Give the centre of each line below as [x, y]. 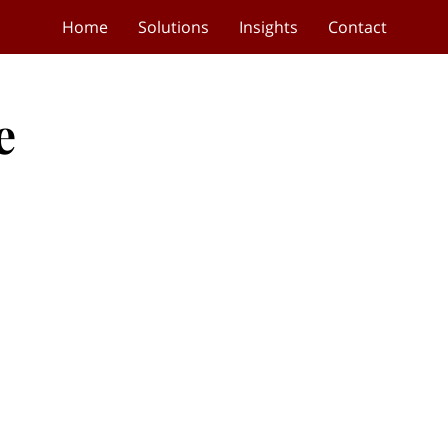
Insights [268, 27]
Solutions [173, 27]
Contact [357, 27]
